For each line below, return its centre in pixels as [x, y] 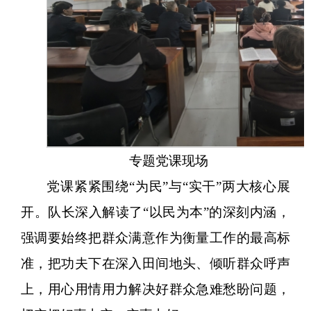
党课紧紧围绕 [88, 186]
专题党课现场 [168, 160]
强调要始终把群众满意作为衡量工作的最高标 [155, 237]
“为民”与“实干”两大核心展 [210, 186]
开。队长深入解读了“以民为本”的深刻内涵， [155, 212]
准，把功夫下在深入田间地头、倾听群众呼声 [155, 263]
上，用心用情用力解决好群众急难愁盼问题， [155, 289]
